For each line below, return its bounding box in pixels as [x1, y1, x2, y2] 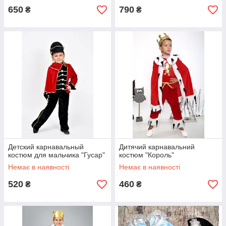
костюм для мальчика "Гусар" [8, 151, 105, 159]
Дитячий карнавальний [119, 143, 195, 151]
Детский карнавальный [8, 143, 84, 151]
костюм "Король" [119, 151, 174, 159]
